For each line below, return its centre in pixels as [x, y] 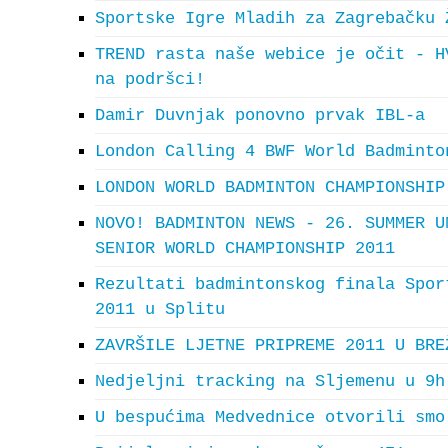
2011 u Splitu [160, 309]
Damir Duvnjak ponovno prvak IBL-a [260, 115]
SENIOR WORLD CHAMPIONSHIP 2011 [245, 248]
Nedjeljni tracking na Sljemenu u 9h [270, 381]
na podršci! [150, 79]
